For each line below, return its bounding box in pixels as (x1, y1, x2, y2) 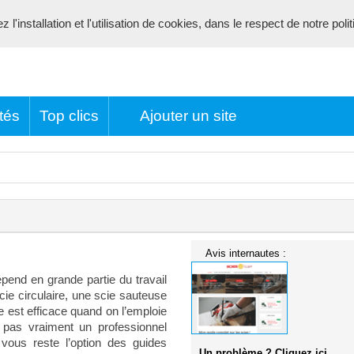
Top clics (40, 107, 99, 124)
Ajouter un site (139, 107, 237, 124)
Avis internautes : (205, 247, 287, 259)
